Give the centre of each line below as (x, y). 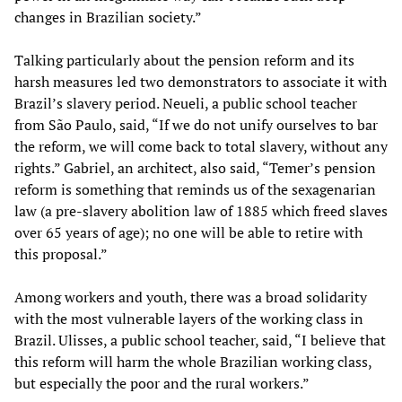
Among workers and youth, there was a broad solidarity (191, 297)
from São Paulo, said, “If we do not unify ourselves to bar (196, 124)
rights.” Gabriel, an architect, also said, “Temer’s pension (195, 167)
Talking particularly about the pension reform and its (184, 60)
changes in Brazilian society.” (108, 17)
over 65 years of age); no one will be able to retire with (188, 232)
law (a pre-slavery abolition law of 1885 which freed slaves (201, 210)
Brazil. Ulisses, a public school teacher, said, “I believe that (200, 340)
